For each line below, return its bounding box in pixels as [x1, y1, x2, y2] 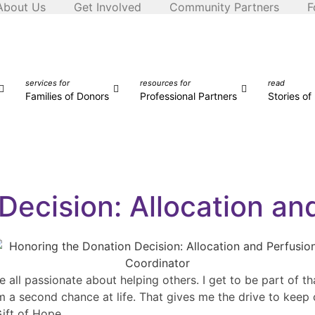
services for [25, 77, 70, 88]
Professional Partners [140, 89, 237, 102]
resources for [140, 77, 191, 88]
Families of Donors [25, 89, 109, 102]
